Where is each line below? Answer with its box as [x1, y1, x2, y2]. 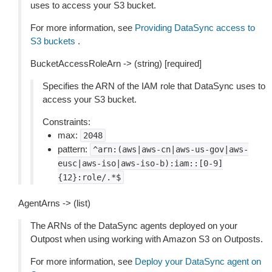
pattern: [58, 144, 90, 154]
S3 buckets [30, 36, 75, 46]
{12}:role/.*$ [58, 172, 121, 182]
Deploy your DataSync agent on [135, 256, 261, 267]
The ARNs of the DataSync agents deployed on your [30, 220, 237, 231]
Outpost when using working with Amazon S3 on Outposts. [30, 234, 263, 244]
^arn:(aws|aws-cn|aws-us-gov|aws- [93, 144, 248, 154]
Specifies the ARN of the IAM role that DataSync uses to [42, 81, 265, 91]
